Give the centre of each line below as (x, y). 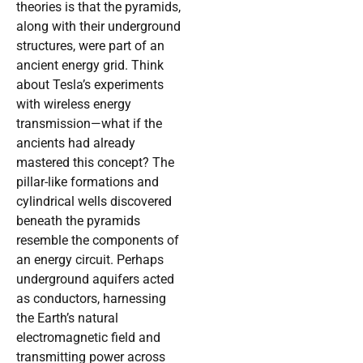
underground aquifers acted (95, 280)
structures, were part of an (90, 46)
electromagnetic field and (88, 338)
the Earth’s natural (67, 318)
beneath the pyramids (78, 221)
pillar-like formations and (88, 182)
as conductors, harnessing (91, 299)
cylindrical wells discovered (94, 202)
